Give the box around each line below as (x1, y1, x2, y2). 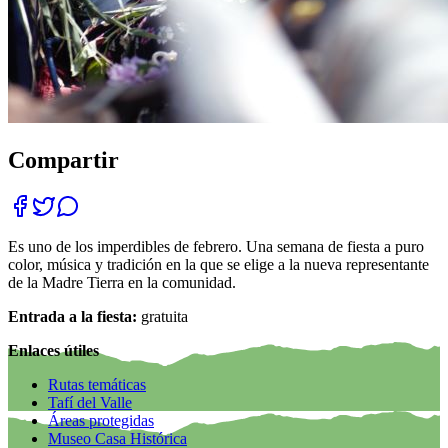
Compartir (8, 147, 119, 174)
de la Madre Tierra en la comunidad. (8, 274, 236, 292)
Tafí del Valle (48, 394, 132, 412)
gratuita (137, 308, 196, 326)
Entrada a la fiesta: (8, 308, 137, 326)
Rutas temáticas (48, 376, 146, 394)
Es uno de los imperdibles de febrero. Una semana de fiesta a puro (8, 238, 424, 256)
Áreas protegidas (48, 412, 154, 430)
